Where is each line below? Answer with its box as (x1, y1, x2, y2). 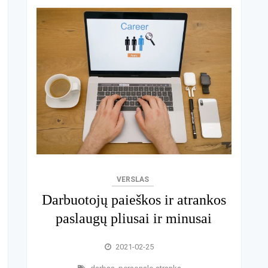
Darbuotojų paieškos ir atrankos (41, 191, 226, 208)
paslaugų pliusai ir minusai (56, 210, 212, 226)
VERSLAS (117, 175, 150, 184)
